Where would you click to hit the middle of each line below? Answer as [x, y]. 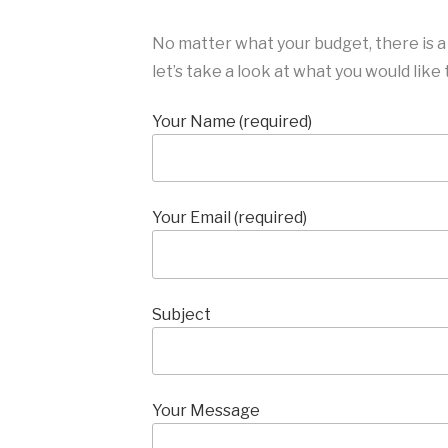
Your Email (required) [229, 218]
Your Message [205, 411]
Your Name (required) [231, 121]
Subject [181, 314]
